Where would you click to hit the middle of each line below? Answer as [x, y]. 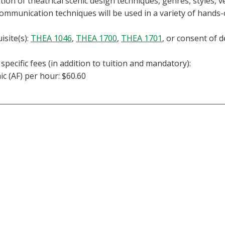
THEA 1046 [51, 38]
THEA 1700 [96, 38]
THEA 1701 [142, 38]
